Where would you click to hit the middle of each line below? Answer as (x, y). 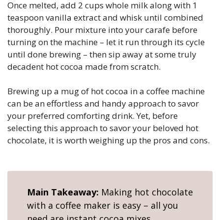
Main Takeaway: (64, 192)
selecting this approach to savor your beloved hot (103, 128)
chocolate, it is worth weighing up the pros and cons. (109, 140)
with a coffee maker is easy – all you (103, 205)
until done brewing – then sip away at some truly (102, 54)
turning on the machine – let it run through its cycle (106, 42)
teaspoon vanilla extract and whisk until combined (105, 17)
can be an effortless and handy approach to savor (103, 103)
